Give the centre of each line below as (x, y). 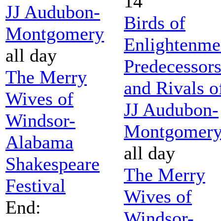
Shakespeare (53, 164)
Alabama (39, 142)
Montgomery (55, 33)
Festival (36, 185)
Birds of (155, 22)
